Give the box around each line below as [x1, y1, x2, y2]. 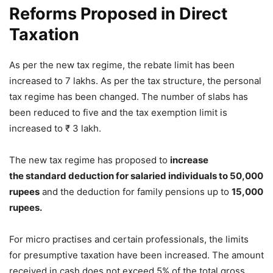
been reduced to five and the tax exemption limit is [9, 107, 227, 119]
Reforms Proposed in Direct [9, 4, 227, 24]
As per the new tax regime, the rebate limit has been [9, 59, 235, 71]
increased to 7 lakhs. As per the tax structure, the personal [9, 75, 261, 87]
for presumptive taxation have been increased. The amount [9, 249, 264, 261]
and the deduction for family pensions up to [40, 186, 232, 198]
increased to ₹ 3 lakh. [9, 122, 101, 135]
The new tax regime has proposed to [9, 154, 170, 166]
